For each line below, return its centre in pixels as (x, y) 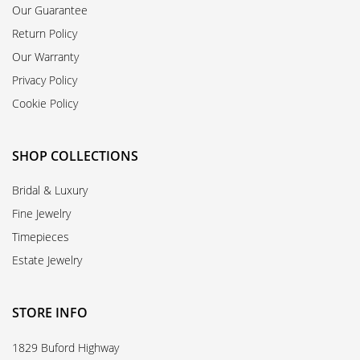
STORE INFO (50, 312)
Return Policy (45, 33)
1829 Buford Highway (65, 347)
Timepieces (41, 236)
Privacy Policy (45, 80)
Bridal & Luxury (50, 190)
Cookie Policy (45, 103)
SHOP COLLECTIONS (75, 155)
